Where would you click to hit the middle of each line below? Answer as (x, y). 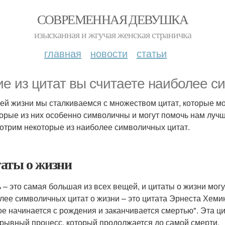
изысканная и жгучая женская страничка (113, 34)
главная (63, 53)
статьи (152, 53)
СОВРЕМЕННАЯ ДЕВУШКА (113, 19)
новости (109, 53)
